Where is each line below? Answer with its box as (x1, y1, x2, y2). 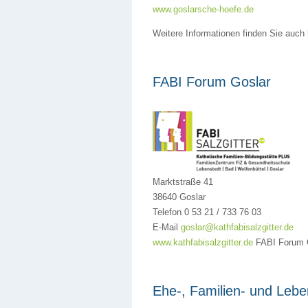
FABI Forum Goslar (153, 74, 271, 89)
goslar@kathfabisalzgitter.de (181, 222, 294, 232)
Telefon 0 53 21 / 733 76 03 (153, 207, 261, 217)
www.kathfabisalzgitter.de (153, 237, 253, 247)
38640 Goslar (153, 192, 206, 202)
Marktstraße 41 (153, 177, 213, 187)
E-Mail (153, 222, 181, 232)
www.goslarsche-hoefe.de (153, 4, 254, 14)
